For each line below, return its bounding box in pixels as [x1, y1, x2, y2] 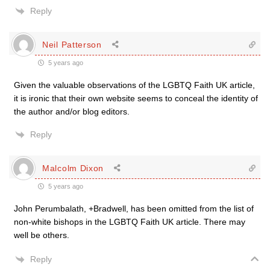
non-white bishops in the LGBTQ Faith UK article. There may [14, 217, 245, 227]
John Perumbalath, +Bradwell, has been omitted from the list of [14, 204, 254, 213]
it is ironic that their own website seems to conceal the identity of [14, 93, 258, 103]
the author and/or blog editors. [14, 107, 130, 116]
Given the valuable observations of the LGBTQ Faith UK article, [14, 80, 255, 90]
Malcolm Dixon [42, 163, 104, 173]
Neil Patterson [42, 39, 102, 49]
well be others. [14, 230, 69, 240]
